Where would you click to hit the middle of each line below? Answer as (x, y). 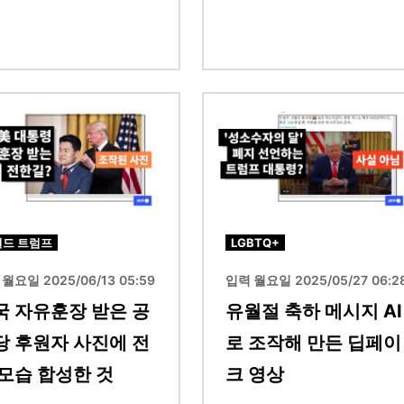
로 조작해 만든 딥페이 (313, 343)
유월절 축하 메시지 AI (314, 312)
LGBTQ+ (255, 243)
